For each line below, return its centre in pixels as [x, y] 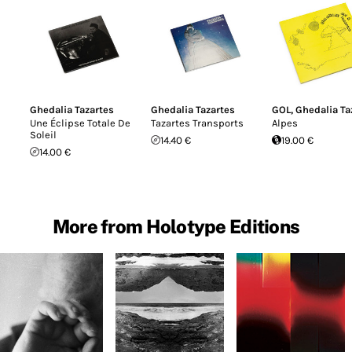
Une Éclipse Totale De [80, 123]
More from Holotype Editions [176, 226]
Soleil [43, 134]
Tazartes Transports [197, 123]
